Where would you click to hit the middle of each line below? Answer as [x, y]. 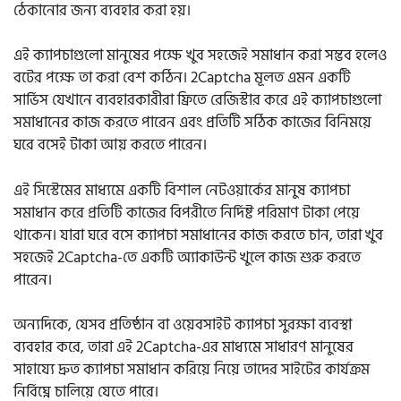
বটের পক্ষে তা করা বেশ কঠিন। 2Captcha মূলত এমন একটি [182, 78]
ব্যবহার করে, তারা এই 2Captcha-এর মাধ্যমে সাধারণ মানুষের [183, 348]
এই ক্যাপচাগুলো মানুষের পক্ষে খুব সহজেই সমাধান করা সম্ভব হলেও [200, 56]
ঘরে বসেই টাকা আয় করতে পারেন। [110, 145]
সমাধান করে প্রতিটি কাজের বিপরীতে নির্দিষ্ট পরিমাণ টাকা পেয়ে [187, 213]
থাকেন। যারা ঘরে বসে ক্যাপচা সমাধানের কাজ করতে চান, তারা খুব [198, 235]
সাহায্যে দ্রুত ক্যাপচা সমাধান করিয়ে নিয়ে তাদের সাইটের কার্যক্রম [192, 370]
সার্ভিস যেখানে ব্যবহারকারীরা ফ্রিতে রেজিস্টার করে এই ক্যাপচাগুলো [197, 101]
